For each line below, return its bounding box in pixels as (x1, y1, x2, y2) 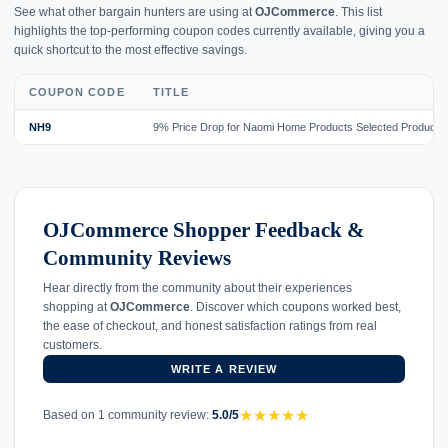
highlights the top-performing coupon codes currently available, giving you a (14, 23, 425, 38)
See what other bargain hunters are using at (14, 4, 255, 19)
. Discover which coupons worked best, (190, 299, 401, 314)
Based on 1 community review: (43, 408, 212, 423)
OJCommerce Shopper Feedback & (43, 217, 365, 242)
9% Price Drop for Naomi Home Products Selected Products (153, 120, 445, 133)
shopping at (43, 299, 110, 314)
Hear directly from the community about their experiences (43, 280, 352, 295)
